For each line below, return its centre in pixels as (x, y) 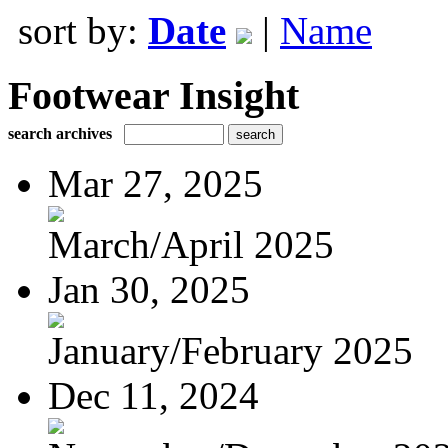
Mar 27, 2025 (155, 183)
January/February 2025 (230, 350)
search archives (60, 133)
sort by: (83, 30)
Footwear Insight (153, 95)
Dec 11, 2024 (153, 395)
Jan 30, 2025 (149, 289)
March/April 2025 (191, 244)
